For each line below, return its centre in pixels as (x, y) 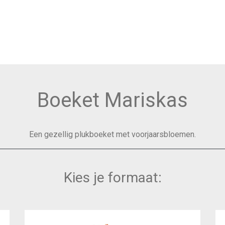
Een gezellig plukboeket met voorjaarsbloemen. (113, 134)
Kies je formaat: (113, 178)
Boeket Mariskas (113, 100)
